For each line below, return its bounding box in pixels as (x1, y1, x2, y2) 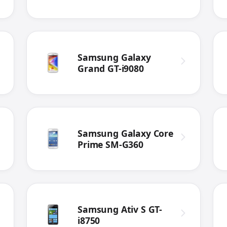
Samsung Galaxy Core (78, 127, 173, 140)
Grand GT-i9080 (78, 62, 144, 75)
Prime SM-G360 (78, 138, 143, 151)
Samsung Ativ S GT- (78, 203, 163, 216)
